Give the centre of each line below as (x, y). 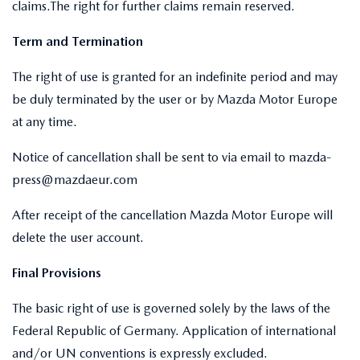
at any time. (45, 122)
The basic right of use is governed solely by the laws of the (171, 308)
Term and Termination (78, 41)
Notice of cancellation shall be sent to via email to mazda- (172, 157)
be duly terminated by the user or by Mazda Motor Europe (175, 99)
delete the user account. (78, 237)
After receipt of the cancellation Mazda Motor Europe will (172, 215)
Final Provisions (57, 273)
